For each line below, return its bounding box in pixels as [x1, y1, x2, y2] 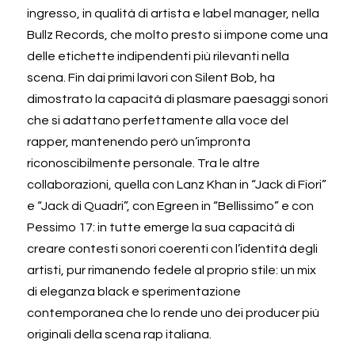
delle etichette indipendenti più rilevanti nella [27, 49, 289, 63]
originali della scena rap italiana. [27, 327, 212, 341]
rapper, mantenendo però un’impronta [27, 135, 250, 148]
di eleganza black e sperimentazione [27, 284, 241, 298]
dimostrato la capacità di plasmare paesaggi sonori [27, 92, 328, 105]
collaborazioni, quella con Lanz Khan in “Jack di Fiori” [27, 177, 326, 191]
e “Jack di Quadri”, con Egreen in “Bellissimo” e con [27, 199, 314, 212]
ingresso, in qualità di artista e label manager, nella [27, 6, 319, 20]
